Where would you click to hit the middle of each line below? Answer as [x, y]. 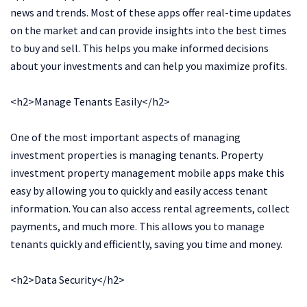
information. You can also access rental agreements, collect [150, 208]
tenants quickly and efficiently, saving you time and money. [146, 244]
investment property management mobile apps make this [147, 172]
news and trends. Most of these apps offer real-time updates [151, 12]
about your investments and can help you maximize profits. [149, 65]
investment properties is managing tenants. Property [137, 155]
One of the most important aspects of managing [125, 137]
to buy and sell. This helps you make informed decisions [139, 48]
